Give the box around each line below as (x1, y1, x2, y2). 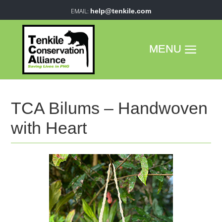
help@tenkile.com (90, 7, 151, 15)
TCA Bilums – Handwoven (11, 99, 208, 117)
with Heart (11, 118, 87, 137)
